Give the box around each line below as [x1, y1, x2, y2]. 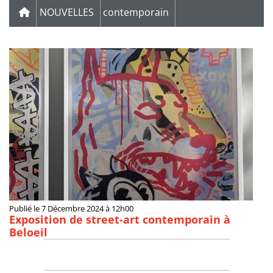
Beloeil [9, 225, 48, 240]
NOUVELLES [40, 5, 94, 19]
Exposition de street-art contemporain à [9, 212, 230, 227]
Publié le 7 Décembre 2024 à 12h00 [9, 204, 133, 214]
